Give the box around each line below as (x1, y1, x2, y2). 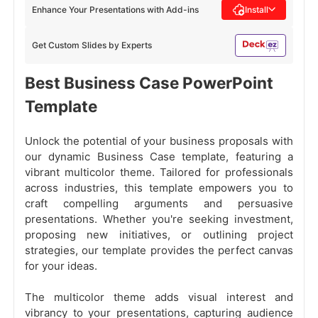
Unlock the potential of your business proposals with (25, 134, 293, 148)
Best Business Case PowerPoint (25, 73, 273, 93)
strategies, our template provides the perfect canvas (25, 243, 293, 258)
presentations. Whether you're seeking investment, (25, 212, 293, 226)
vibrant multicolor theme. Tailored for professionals (25, 165, 293, 180)
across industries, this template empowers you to (25, 181, 293, 195)
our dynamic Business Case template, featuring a (25, 150, 293, 164)
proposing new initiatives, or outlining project (25, 228, 293, 242)
